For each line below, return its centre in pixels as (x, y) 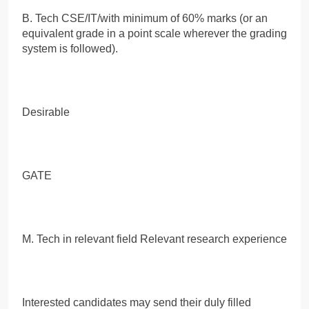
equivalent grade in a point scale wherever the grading (154, 33)
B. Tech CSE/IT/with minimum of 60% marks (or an (145, 18)
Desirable (46, 112)
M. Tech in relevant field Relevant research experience (154, 239)
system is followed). (70, 48)
